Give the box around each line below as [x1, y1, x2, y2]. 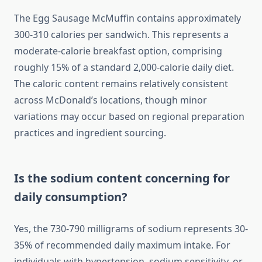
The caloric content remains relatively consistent [14, 77, 228, 91]
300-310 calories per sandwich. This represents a [14, 28, 229, 42]
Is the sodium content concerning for [14, 170, 230, 187]
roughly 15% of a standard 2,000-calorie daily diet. [14, 61, 234, 74]
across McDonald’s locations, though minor [14, 94, 207, 107]
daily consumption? [14, 189, 127, 205]
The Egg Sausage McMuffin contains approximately [14, 12, 241, 25]
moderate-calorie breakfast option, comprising [14, 44, 222, 58]
